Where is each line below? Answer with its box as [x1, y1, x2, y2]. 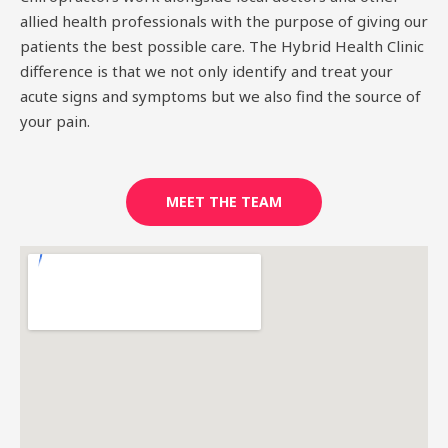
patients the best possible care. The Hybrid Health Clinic [20, 36, 424, 56]
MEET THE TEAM [166, 192, 282, 211]
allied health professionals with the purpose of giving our [20, 11, 428, 31]
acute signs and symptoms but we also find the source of [20, 86, 421, 106]
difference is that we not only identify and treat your [20, 61, 393, 81]
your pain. [20, 111, 90, 131]
